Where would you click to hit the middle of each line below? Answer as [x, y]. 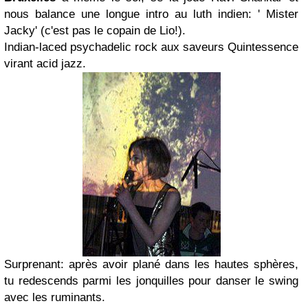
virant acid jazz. [45, 64]
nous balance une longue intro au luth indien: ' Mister [151, 14]
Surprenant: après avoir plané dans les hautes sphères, [151, 264]
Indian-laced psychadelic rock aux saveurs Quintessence [151, 47]
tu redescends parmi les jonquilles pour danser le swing [151, 281]
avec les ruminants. [55, 297]
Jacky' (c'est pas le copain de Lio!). [95, 31]
